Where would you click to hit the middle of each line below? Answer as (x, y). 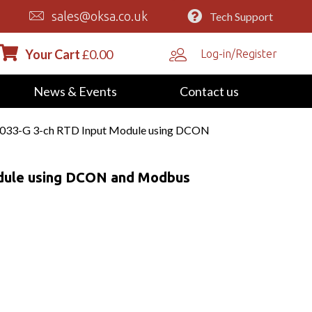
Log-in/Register (239, 53)
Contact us (209, 91)
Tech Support (241, 16)
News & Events (75, 91)
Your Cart (52, 54)
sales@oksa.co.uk (100, 16)
